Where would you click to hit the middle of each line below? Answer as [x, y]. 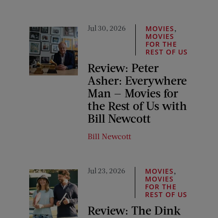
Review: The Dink [134, 210]
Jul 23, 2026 [106, 170]
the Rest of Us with [137, 105]
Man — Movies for [133, 92]
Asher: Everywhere [137, 80]
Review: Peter [123, 67]
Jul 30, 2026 [107, 27]
